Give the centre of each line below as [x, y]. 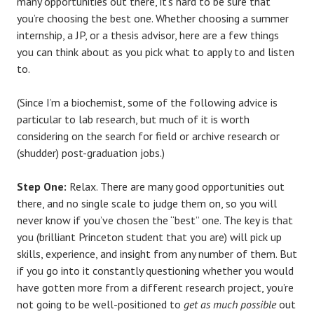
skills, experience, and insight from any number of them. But [157, 253]
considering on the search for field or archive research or [148, 136]
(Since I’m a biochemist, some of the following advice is [147, 102]
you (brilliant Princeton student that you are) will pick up [149, 237]
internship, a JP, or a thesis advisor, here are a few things [148, 35]
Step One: [43, 186]
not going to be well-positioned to [100, 304]
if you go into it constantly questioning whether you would [155, 270]
